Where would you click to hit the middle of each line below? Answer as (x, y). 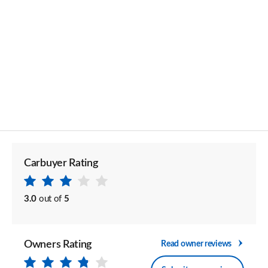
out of (50, 199)
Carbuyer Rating (61, 163)
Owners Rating (58, 245)
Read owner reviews (196, 244)
